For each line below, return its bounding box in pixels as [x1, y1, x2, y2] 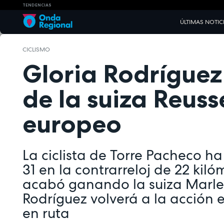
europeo [22, 109, 121, 138]
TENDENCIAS [22, 2, 51, 7]
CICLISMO [22, 45, 50, 53]
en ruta [22, 203, 69, 222]
